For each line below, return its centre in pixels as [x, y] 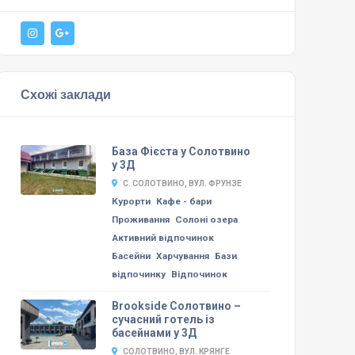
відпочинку [138, 274]
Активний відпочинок [162, 237]
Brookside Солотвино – [176, 305]
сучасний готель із [163, 319]
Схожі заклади [65, 94]
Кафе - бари [183, 201]
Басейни [131, 256]
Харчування [182, 256]
